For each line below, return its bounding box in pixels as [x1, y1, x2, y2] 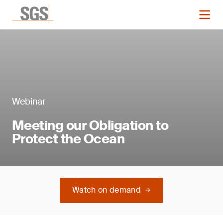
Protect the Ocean [12, 130, 125, 147]
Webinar [12, 96, 45, 108]
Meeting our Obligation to [12, 117, 168, 134]
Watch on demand [72, 185, 141, 195]
